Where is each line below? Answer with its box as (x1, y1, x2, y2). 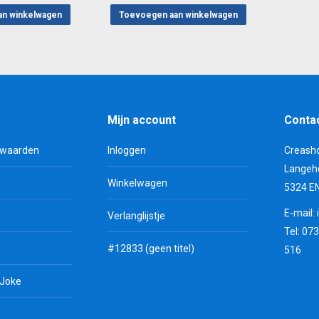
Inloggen (107, 145, 146, 156)
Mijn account (107, 113, 176, 127)
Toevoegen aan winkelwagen (119, 10, 238, 20)
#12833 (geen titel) (107, 243, 194, 254)
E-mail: (284, 207, 317, 219)
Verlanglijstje (107, 210, 165, 221)
